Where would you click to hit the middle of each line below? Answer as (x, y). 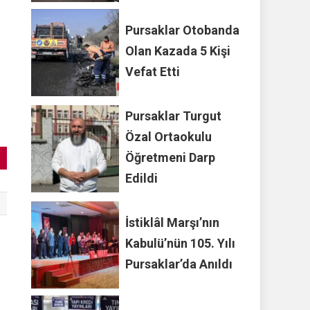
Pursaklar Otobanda (183, 30)
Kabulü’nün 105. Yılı (181, 243)
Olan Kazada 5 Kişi (178, 51)
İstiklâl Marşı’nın (173, 222)
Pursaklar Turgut (174, 116)
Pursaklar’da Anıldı (179, 264)
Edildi (142, 178)
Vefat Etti (153, 72)
